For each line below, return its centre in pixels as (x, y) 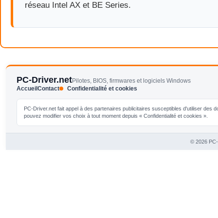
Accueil (27, 89)
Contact (48, 89)
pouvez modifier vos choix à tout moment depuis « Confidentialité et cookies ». (116, 116)
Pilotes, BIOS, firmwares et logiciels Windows (131, 81)
